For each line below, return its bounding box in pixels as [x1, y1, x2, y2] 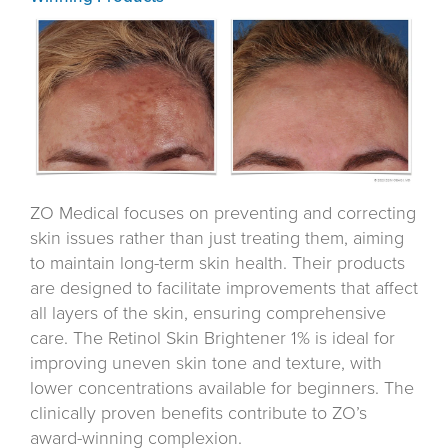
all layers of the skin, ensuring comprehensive [30, 301, 386, 324]
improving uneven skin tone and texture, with [30, 351, 382, 374]
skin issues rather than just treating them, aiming [30, 226, 404, 249]
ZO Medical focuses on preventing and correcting [30, 201, 416, 224]
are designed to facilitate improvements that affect [30, 276, 418, 299]
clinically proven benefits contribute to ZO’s [30, 401, 367, 424]
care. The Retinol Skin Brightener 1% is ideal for [30, 326, 395, 349]
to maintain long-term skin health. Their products [30, 251, 405, 274]
